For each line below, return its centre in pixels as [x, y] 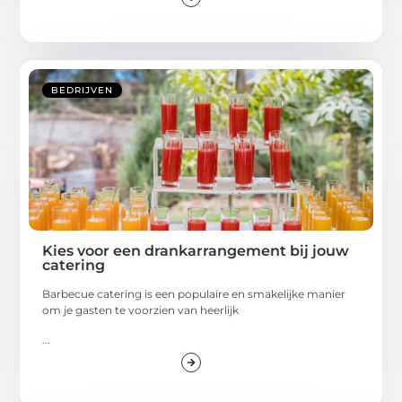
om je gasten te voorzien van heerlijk [141, 310]
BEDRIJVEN [83, 91]
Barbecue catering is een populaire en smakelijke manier [194, 294]
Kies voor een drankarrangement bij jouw [196, 251]
